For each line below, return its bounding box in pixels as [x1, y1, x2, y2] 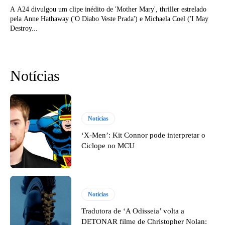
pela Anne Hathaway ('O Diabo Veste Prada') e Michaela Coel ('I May [10, 15, 208, 23]
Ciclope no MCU [81, 141, 135, 150]
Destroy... [10, 25, 38, 33]
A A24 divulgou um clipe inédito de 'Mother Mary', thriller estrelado [10, 6, 206, 14]
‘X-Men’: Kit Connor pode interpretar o [81, 131, 206, 139]
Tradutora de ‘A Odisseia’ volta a [81, 207, 185, 215]
